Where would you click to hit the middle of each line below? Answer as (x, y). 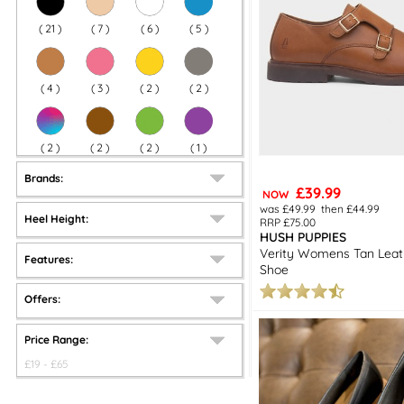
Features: (49, 259)
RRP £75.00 (288, 222)
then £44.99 (351, 208)
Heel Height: (57, 218)
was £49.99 (288, 208)
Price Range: (57, 340)
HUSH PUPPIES (303, 237)
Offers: (43, 299)
